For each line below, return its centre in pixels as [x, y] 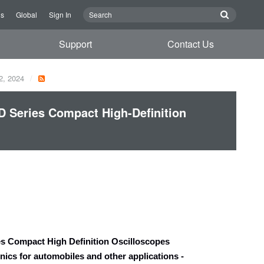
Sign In [60, 14]
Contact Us [190, 44]
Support [76, 44]
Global [27, 14]
